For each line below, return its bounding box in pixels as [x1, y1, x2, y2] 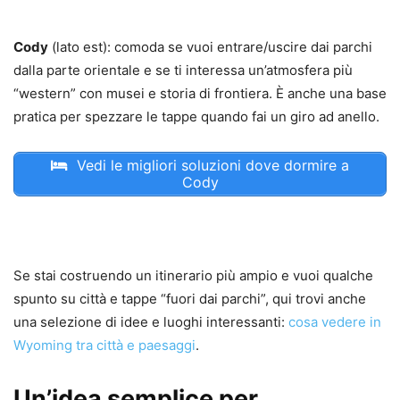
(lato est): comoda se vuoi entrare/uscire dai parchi [48, 38, 372, 56]
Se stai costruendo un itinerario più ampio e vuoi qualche [13, 267, 373, 285]
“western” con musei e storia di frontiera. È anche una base [13, 85, 387, 103]
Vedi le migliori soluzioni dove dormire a [72, 156, 349, 175]
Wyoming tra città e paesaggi [13, 337, 196, 354]
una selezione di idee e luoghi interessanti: [13, 313, 288, 331]
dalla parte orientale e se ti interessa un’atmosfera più [13, 62, 353, 79]
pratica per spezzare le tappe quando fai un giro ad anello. [13, 108, 379, 126]
